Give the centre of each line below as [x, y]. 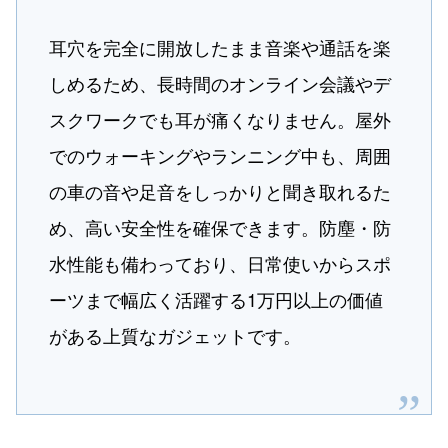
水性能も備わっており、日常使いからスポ [220, 262]
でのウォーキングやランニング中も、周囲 [220, 154]
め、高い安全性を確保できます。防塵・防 [220, 226]
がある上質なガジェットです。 [175, 334]
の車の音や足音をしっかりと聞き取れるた [220, 190]
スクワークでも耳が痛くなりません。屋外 [220, 118]
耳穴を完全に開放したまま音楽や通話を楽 [220, 46]
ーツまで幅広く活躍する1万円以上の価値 [216, 298]
